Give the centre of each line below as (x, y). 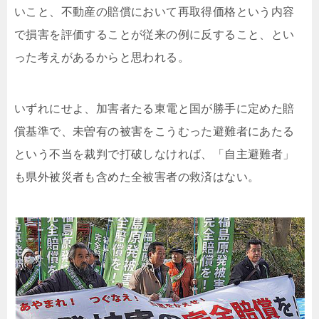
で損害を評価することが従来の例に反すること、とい (155, 34)
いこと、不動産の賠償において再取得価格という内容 (155, 11)
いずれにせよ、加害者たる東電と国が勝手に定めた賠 (155, 108)
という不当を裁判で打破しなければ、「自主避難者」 (155, 154)
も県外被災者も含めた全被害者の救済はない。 (137, 177)
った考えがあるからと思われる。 (102, 57)
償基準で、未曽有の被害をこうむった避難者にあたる (155, 131)
